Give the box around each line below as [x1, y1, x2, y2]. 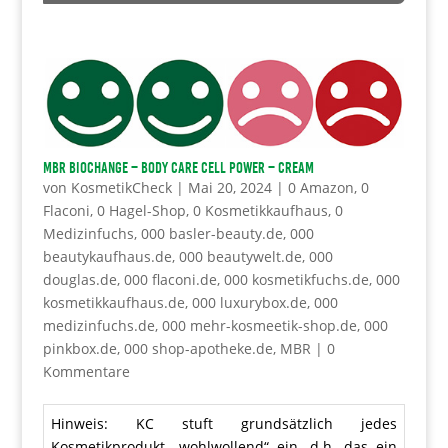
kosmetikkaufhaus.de [42, 293, 185, 313]
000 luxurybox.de [191, 293, 307, 313]
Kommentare [42, 362, 130, 382]
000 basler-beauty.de [140, 224, 283, 244]
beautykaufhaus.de [42, 247, 172, 267]
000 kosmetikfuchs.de [223, 270, 369, 290]
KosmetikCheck [70, 178, 172, 198]
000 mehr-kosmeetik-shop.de [161, 316, 357, 336]
